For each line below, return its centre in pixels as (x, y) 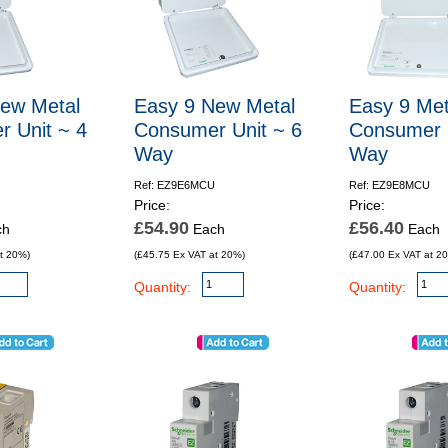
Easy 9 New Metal (214, 106)
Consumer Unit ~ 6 (217, 130)
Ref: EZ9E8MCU (390, 185)
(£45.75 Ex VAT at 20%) (189, 255)
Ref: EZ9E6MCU (174, 185)
